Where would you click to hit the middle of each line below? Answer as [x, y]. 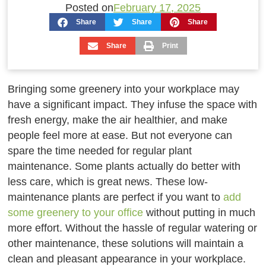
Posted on [89, 7]
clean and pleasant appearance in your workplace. [127, 259]
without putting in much [199, 212]
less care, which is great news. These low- [108, 181]
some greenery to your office [76, 212]
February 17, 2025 [157, 7]
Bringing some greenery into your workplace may [124, 89]
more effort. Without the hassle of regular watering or [133, 228]
